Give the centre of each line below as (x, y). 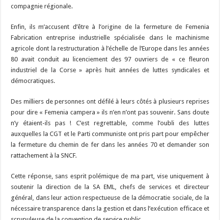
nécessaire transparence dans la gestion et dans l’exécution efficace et (110, 209)
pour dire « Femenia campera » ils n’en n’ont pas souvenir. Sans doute (110, 112)
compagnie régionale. (42, 6)
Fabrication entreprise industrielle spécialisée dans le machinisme (110, 38)
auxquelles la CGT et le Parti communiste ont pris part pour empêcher (110, 134)
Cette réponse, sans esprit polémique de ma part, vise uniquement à (110, 176)
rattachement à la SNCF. (44, 156)
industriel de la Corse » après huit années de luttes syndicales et (110, 70)
